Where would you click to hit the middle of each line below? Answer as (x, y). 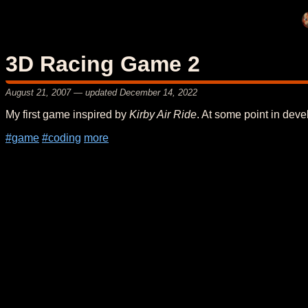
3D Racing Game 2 (103, 64)
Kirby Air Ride (163, 114)
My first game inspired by (67, 114)
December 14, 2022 (158, 92)
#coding (62, 137)
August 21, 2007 (38, 92)
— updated (95, 92)
